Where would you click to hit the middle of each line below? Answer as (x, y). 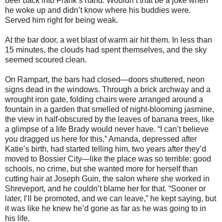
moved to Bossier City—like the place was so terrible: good (108, 159)
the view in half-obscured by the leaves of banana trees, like (110, 119)
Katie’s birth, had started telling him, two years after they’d (106, 149)
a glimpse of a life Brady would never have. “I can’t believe (107, 129)
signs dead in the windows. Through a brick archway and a (108, 89)
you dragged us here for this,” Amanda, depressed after (101, 139)
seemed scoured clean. (46, 59)
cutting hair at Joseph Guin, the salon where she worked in (107, 178)
